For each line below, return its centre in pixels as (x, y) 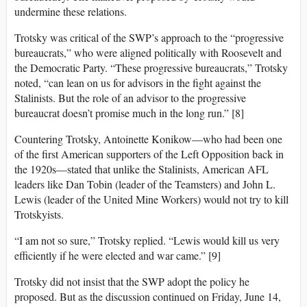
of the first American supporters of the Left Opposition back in (149, 154)
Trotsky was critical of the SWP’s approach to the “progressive (149, 38)
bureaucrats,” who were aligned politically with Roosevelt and (148, 53)
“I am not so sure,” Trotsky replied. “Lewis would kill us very (147, 241)
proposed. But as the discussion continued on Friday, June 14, (148, 297)
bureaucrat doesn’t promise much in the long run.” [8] (129, 113)
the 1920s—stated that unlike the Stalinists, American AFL (142, 169)
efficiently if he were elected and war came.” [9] (118, 256)
